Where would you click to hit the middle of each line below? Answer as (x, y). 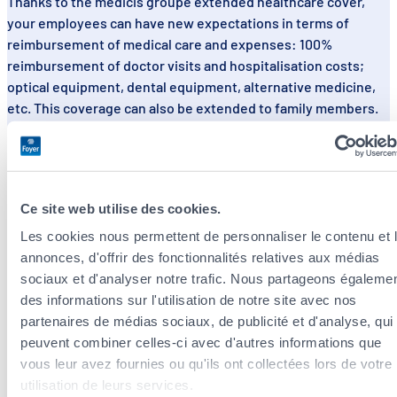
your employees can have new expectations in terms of (178, 23)
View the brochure (110, 167)
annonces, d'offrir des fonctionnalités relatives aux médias (200, 257)
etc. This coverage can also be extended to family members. (194, 108)
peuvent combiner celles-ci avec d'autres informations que (201, 342)
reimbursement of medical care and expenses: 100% (170, 44)
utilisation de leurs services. (107, 385)
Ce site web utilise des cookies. (121, 208)
